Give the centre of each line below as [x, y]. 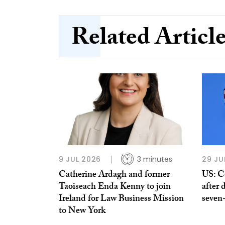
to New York [82, 212]
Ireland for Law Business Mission [121, 200]
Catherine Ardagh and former [114, 176]
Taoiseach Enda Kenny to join [115, 188]
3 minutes [155, 159]
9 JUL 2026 [80, 159]
